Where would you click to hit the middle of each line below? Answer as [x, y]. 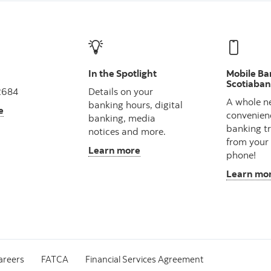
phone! [241, 155]
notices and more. [127, 131]
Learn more [114, 150]
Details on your [120, 91]
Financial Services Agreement [145, 259]
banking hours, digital [135, 104]
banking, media [122, 118]
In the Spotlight [122, 73]
